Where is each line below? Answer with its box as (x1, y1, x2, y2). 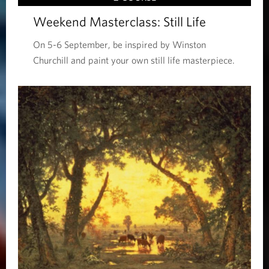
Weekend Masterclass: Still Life (33, 14, 206, 29)
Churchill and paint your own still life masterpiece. (33, 55, 235, 66)
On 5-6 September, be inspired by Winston (33, 39, 206, 50)
